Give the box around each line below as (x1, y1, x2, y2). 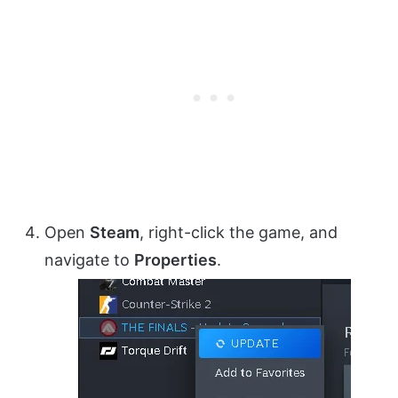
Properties (134, 250, 217, 269)
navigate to (44, 250, 134, 269)
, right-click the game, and (139, 222, 338, 242)
